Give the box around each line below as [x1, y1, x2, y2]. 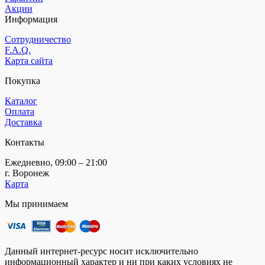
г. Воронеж [5, 167, 49, 178]
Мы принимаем [5, 198, 68, 209]
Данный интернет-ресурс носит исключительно [5, 245, 198, 256]
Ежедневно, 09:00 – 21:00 [5, 157, 107, 167]
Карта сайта [5, 55, 53, 66]
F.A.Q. [5, 44, 31, 55]
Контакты [5, 137, 44, 147]
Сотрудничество [5, 34, 71, 44]
